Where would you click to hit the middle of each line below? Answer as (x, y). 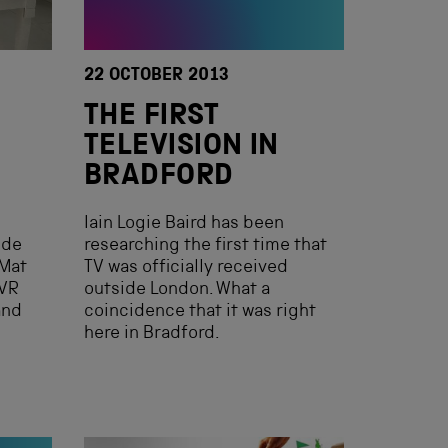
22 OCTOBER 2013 (157, 76)
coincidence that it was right (200, 312)
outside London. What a (177, 290)
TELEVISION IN (181, 148)
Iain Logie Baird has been (184, 224)
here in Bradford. (152, 334)
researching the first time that (205, 246)
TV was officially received (186, 268)
